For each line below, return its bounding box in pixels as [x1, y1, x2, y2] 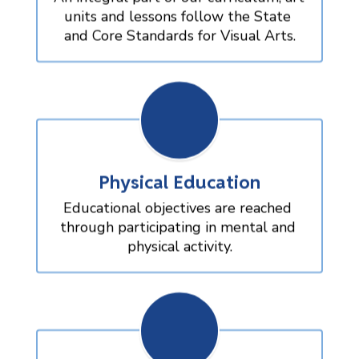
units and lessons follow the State [64, 6, 291, 26]
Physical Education [99, 169, 260, 194]
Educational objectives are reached [63, 197, 292, 217]
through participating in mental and [59, 216, 296, 236]
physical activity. [127, 236, 232, 256]
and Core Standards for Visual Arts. [63, 25, 296, 45]
